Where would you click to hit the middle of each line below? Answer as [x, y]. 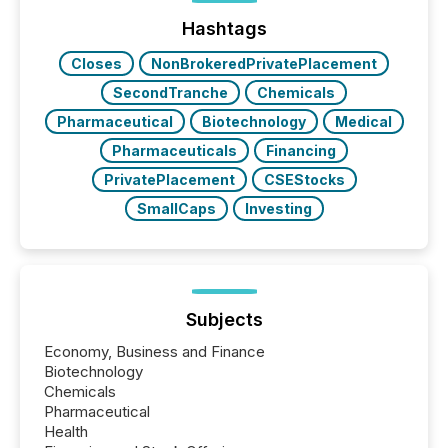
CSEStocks [304, 180]
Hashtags [224, 29]
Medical [363, 122]
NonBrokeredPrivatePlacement [264, 64]
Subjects [224, 320]
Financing [301, 151]
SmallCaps [176, 209]
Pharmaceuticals [174, 151]
